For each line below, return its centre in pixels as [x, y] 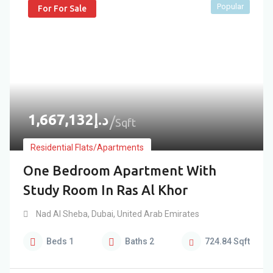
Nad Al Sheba [62, 214]
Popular [230, 6]
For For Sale [62, 9]
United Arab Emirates [157, 214]
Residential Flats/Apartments [87, 147]
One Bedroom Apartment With [120, 170]
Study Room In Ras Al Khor [105, 190]
